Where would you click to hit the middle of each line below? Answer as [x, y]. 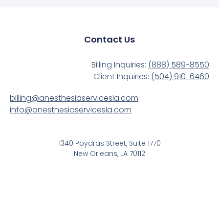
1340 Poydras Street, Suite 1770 [109, 143]
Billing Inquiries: [120, 65]
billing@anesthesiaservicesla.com [74, 98]
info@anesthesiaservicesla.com [71, 110]
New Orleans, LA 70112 [109, 154]
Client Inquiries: [122, 77]
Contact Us [109, 40]
